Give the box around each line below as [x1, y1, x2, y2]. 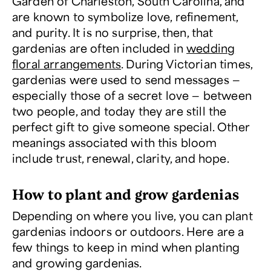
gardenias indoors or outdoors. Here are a [12, 224, 244, 239]
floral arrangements [12, 56, 122, 71]
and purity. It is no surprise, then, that [12, 25, 214, 40]
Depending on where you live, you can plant [12, 208, 253, 223]
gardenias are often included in [12, 41, 187, 56]
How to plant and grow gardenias [12, 185, 239, 203]
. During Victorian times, [121, 56, 253, 71]
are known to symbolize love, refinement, [12, 9, 238, 24]
